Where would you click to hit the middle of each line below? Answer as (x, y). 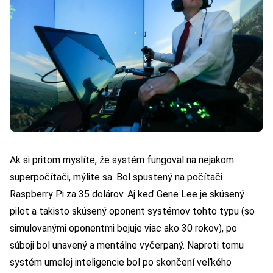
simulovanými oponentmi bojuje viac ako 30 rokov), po (123, 228)
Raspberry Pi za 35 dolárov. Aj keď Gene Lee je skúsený (127, 194)
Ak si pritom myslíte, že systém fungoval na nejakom (122, 160)
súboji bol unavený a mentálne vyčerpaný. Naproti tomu (127, 245)
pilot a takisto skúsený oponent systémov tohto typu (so (132, 211)
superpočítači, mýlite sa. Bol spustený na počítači (116, 177)
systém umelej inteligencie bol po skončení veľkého (121, 262)
